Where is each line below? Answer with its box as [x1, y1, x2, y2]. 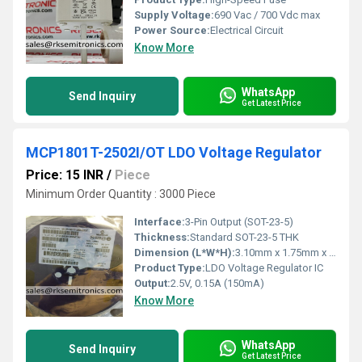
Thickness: [134, 231, 190, 243]
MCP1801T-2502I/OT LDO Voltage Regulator [26, 144, 322, 161]
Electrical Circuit [210, 24, 284, 36]
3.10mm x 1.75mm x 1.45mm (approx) [235, 246, 329, 259]
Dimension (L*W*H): [134, 246, 235, 259]
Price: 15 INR [26, 167, 103, 183]
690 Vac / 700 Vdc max [214, 9, 320, 21]
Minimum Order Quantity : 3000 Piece [26, 187, 216, 200]
